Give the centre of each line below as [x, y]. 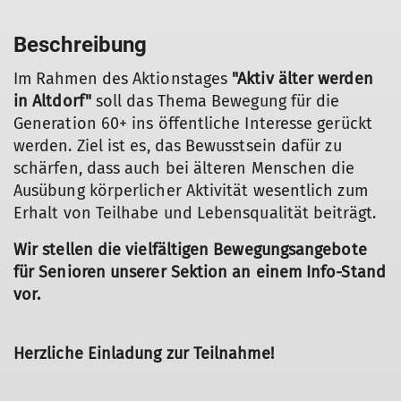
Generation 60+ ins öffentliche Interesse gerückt [193, 124]
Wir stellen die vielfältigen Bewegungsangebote [190, 250]
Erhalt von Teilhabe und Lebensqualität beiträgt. [195, 213]
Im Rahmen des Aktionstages [121, 79]
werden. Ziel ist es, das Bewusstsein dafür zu [178, 146]
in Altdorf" [52, 101]
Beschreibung [81, 45]
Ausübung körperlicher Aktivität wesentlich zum [191, 191]
